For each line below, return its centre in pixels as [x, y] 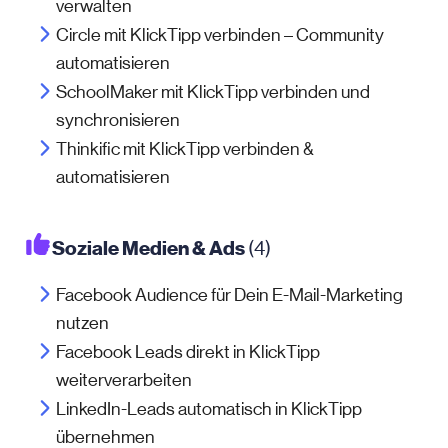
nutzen [82, 323]
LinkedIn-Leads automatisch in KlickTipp [209, 409]
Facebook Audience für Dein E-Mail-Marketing [229, 295]
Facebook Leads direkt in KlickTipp [188, 352]
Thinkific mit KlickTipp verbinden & [185, 149]
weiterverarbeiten [124, 380]
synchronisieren [118, 120]
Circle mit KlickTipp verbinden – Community [220, 35]
